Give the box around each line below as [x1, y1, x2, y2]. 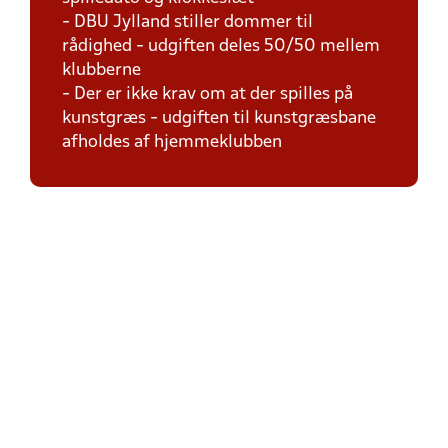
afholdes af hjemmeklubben [62, 134, 282, 151]
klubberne [62, 62, 141, 79]
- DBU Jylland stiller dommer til [62, 14, 313, 31]
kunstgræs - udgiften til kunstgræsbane [62, 110, 376, 127]
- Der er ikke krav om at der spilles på [62, 86, 353, 103]
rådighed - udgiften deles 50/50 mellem [62, 38, 380, 55]
